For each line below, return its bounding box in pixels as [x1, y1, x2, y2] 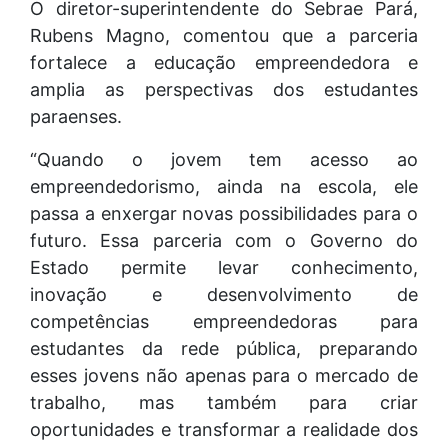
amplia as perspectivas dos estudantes [30, 78, 418, 100]
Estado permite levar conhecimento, [30, 256, 418, 278]
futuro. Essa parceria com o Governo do [30, 229, 418, 251]
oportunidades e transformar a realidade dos [30, 418, 418, 440]
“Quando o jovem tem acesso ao [30, 148, 418, 170]
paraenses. [30, 105, 122, 127]
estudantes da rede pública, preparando [30, 337, 418, 359]
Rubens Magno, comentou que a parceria [30, 24, 418, 46]
